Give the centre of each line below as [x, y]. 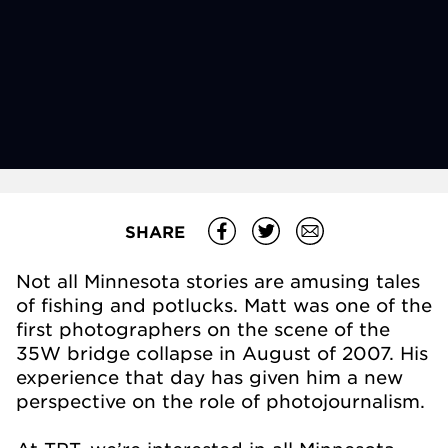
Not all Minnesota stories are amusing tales [218, 281]
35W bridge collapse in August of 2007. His [222, 353]
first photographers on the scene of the [203, 329]
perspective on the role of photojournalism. [220, 401]
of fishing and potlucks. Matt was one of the [224, 305]
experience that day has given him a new [209, 377]
